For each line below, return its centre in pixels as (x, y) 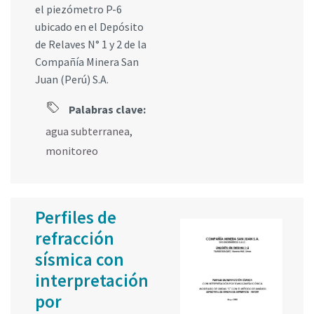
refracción (75, 238)
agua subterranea (88, 131)
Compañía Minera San (87, 61)
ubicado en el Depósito (89, 26)
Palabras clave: (106, 109)
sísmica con (80, 259)
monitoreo (72, 150)
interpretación (92, 280)
